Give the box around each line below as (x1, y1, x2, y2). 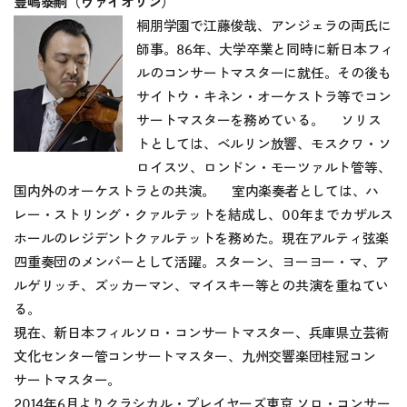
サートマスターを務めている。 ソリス (136, 114, 382, 128)
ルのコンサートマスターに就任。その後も (136, 66, 392, 81)
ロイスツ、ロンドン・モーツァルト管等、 (136, 161, 392, 175)
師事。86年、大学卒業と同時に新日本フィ (136, 43, 393, 57)
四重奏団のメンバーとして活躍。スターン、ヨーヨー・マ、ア (14, 255, 389, 270)
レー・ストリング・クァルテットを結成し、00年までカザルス (14, 208, 393, 223)
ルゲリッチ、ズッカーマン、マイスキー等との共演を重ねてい (14, 279, 389, 293)
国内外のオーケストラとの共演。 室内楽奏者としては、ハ (14, 184, 379, 199)
